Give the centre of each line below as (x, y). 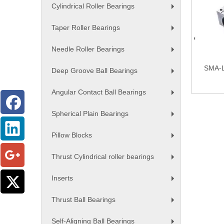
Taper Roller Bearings (86, 28)
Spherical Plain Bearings (90, 114)
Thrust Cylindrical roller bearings (103, 157)
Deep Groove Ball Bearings (94, 71)
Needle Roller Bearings (88, 49)
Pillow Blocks (72, 135)
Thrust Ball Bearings (83, 200)
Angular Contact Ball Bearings (99, 92)
